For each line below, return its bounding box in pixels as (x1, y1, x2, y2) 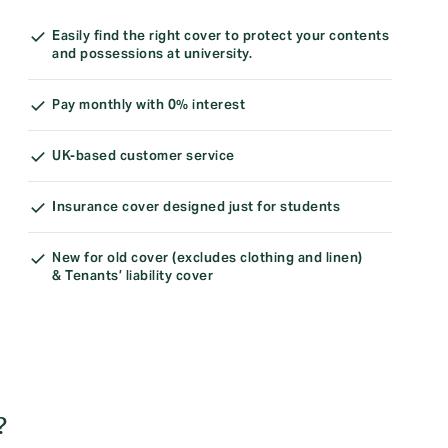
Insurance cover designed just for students (52, 199, 340, 215)
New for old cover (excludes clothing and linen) (52, 250, 363, 266)
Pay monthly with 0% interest (52, 97, 245, 113)
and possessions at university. (52, 46, 252, 62)
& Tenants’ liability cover (52, 268, 213, 284)
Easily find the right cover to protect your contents (52, 28, 389, 44)
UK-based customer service (52, 148, 235, 164)
